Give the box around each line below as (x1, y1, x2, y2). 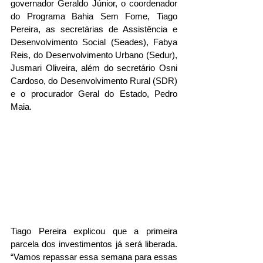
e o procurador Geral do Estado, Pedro (11, 89, 177, 99)
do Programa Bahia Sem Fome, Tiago (11, 11, 177, 22)
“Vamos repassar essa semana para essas (11, 251, 177, 262)
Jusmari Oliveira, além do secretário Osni (11, 63, 177, 73)
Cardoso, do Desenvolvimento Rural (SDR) (11, 76, 177, 86)
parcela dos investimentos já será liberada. (11, 238, 177, 249)
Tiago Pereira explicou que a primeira (11, 225, 177, 236)
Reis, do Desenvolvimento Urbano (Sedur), (11, 50, 177, 60)
